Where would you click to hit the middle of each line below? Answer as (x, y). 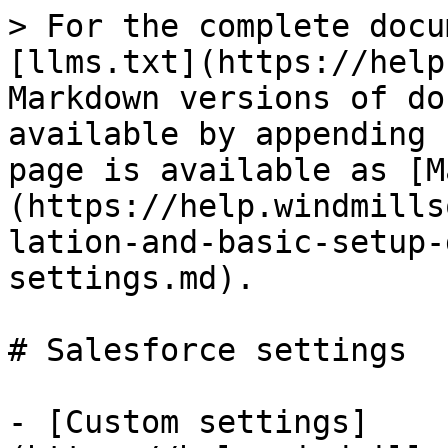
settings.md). (131, 278)
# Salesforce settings (207, 350)
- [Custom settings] (188, 422)
